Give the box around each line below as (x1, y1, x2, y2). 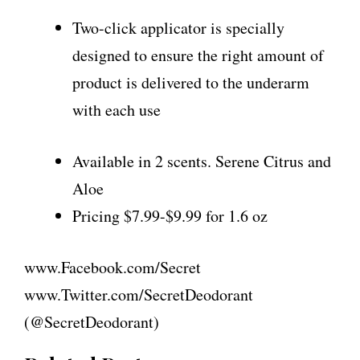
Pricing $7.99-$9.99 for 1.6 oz (72, 205, 268, 227)
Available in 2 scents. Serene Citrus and (72, 150, 331, 173)
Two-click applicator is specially (72, 17, 284, 39)
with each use (72, 99, 161, 121)
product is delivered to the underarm (72, 72, 309, 94)
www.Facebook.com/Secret (24, 256, 201, 279)
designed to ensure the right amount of (72, 44, 324, 67)
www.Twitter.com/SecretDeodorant (24, 284, 253, 306)
